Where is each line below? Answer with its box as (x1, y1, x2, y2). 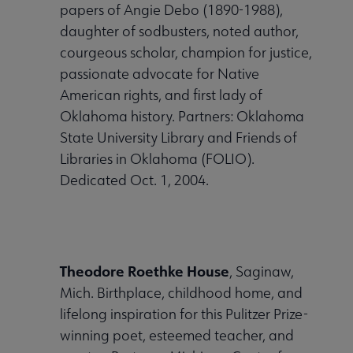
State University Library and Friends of (60, 128, 297, 147)
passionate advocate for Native (60, 65, 259, 83)
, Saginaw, (229, 262, 294, 281)
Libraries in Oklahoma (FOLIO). (60, 150, 255, 168)
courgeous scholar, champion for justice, (60, 43, 312, 61)
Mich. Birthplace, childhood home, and (60, 284, 303, 302)
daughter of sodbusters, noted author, (60, 22, 299, 40)
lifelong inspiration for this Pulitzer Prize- (60, 305, 308, 323)
